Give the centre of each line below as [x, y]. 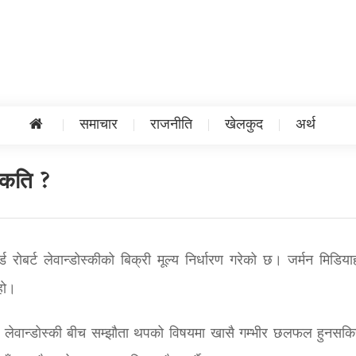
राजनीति [171, 125]
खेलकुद [244, 125]
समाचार [98, 125]
